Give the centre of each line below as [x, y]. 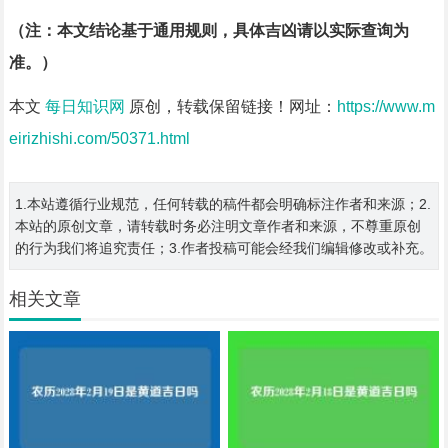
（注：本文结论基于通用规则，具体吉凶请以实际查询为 [208, 31]
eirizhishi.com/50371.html [99, 139]
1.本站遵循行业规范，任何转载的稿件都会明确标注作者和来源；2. [222, 204]
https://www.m [385, 107]
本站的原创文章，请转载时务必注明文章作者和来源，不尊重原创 [217, 226]
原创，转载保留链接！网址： [230, 107]
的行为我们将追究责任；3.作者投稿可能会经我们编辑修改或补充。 [223, 248]
